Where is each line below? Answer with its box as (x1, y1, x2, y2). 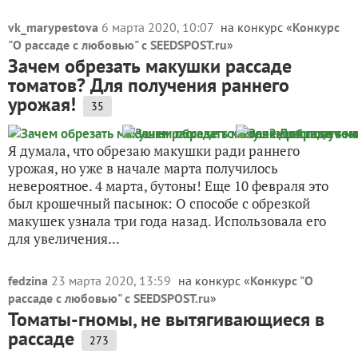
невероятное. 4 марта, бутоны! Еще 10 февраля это (8, 177, 328, 195)
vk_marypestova (8, 19, 98, 35)
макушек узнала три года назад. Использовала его (8, 212, 326, 230)
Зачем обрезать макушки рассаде (8, 54, 292, 78)
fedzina (8, 272, 48, 288)
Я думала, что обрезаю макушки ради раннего (8, 141, 300, 160)
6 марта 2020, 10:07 (101, 19, 217, 35)
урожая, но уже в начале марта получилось (8, 159, 278, 177)
